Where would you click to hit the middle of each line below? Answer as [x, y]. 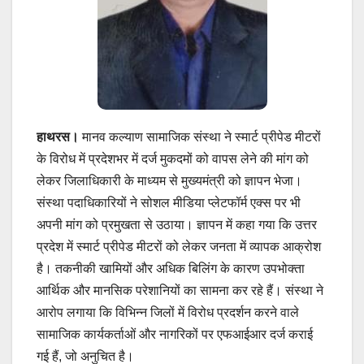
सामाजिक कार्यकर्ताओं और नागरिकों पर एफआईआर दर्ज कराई [175, 335]
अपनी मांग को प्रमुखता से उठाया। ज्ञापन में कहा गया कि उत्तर [177, 225]
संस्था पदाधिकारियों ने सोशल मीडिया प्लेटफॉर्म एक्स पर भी [169, 203]
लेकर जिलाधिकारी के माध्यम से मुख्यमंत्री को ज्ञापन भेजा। [169, 181]
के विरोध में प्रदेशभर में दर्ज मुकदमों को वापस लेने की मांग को [173, 159]
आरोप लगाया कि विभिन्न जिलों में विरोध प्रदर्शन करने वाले [168, 313]
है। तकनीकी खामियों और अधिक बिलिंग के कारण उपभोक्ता [171, 269]
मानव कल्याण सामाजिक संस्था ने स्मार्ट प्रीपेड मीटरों [200, 137]
